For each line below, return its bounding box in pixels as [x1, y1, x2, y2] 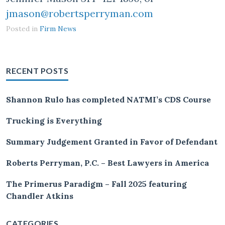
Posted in [6, 24, 40, 33]
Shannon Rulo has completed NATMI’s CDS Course [6, 94, 211, 104]
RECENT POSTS [6, 65, 68, 75]
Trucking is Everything [6, 115, 102, 126]
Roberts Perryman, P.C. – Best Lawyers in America [6, 157, 209, 168]
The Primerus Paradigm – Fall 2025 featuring [6, 178, 187, 189]
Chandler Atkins [6, 190, 73, 201]
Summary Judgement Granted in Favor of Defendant [6, 136, 217, 147]
